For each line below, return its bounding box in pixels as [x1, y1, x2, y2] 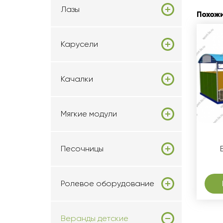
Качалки [61, 74, 93, 84]
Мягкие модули [61, 109, 117, 118]
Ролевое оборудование [61, 179, 154, 188]
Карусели [61, 39, 98, 49]
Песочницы [61, 144, 104, 153]
